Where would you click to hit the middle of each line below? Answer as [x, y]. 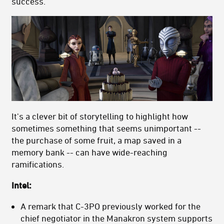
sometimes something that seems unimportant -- [106, 128]
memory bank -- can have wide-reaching [89, 152]
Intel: [21, 185]
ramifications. [38, 164]
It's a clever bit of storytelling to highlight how [100, 116]
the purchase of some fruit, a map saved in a [96, 140]
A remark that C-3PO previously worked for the [110, 206]
